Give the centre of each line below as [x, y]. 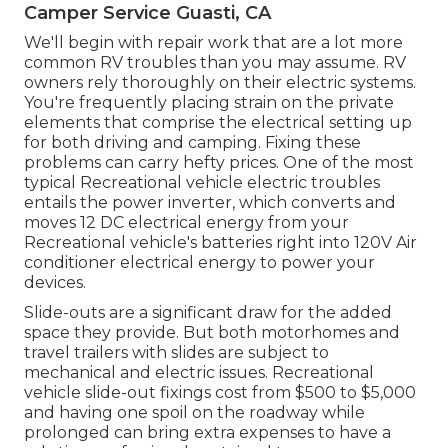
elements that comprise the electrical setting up [218, 123]
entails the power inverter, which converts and [210, 203]
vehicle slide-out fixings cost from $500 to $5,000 [220, 393]
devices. [55, 283]
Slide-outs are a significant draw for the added [208, 313]
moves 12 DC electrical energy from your [186, 223]
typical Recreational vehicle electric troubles [202, 183]
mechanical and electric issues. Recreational [199, 373]
